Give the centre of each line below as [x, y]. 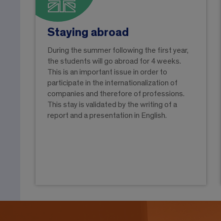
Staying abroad [88, 33]
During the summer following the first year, [118, 51]
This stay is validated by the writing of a [112, 105]
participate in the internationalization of [112, 83]
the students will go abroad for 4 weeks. [114, 61]
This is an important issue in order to [107, 72]
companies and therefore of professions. [116, 94]
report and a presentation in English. [107, 116]
